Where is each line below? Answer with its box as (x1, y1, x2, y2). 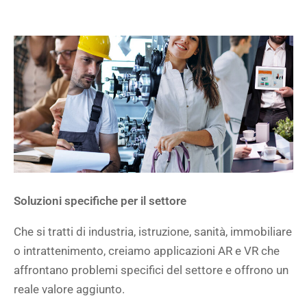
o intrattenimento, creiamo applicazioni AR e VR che (14, 244, 280, 258)
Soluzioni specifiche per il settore (14, 194, 186, 208)
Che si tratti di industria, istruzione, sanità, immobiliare (14, 225, 292, 238)
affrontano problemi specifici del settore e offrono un (14, 263, 288, 277)
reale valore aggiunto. (14, 282, 125, 296)
